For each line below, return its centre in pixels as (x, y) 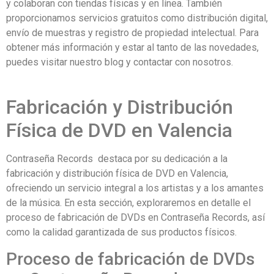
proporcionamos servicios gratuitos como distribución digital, (137, 18)
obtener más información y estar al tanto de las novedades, (132, 47)
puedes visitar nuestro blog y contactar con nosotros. (120, 62)
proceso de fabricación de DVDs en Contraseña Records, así (135, 218)
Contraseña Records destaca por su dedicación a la (117, 159)
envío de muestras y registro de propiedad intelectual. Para (132, 32)
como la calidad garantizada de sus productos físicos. (121, 232)
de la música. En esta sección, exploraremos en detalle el (128, 203)
